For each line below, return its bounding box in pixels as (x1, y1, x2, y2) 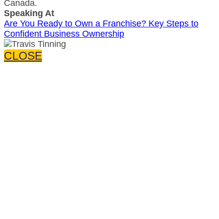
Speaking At (4, 8, 54, 18)
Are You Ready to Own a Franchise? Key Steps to (4, 18, 198, 28)
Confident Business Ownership (4, 28, 124, 39)
